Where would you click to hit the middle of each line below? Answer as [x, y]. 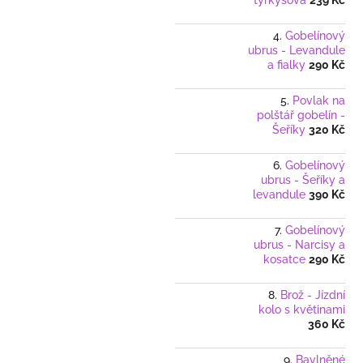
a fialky [286, 65]
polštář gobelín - [301, 115]
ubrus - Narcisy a [299, 245]
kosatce [284, 260]
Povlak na [319, 101]
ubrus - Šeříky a [303, 180]
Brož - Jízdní [313, 295]
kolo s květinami [302, 310]
